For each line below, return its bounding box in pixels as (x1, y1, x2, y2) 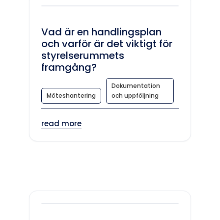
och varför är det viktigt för (41, 37, 172, 51)
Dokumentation (111, 82, 160, 90)
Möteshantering (47, 91, 96, 100)
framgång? (41, 60, 97, 74)
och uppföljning (111, 91, 159, 100)
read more (41, 118, 82, 129)
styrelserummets (41, 49, 124, 62)
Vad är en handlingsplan (41, 25, 162, 39)
